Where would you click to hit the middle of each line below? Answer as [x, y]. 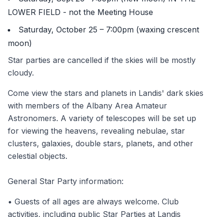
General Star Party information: [66, 181]
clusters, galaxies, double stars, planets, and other [101, 143]
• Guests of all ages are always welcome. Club [93, 201]
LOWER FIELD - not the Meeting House [80, 12]
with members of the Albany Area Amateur [87, 106]
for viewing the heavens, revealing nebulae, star [96, 131]
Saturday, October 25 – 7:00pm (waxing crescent [109, 30]
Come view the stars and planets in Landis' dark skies [106, 93]
